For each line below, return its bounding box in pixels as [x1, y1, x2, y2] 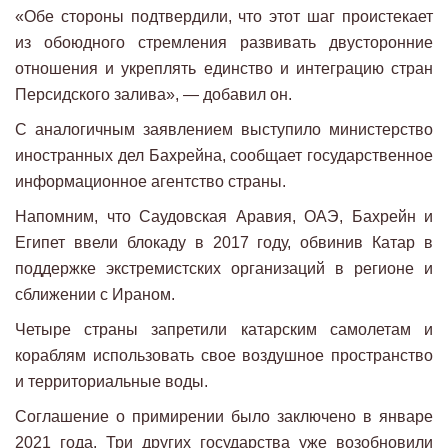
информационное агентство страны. [15, 172, 286, 190]
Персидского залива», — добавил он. [15, 85, 292, 103]
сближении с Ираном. [15, 285, 175, 303]
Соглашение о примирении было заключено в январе [15, 407, 433, 425]
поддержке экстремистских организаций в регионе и [15, 259, 433, 277]
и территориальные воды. [15, 372, 208, 390]
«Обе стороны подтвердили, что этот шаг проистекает [15, 7, 433, 25]
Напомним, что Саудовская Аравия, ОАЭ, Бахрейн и [15, 207, 433, 225]
